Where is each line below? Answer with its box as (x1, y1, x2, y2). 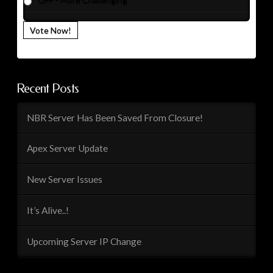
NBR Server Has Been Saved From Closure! (26, 112, 203, 123)
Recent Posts (16, 81, 79, 96)
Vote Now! (29, 24, 71, 35)
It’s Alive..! (26, 205, 69, 216)
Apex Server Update (26, 143, 108, 154)
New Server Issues (26, 174, 102, 185)
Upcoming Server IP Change (26, 235, 141, 247)
